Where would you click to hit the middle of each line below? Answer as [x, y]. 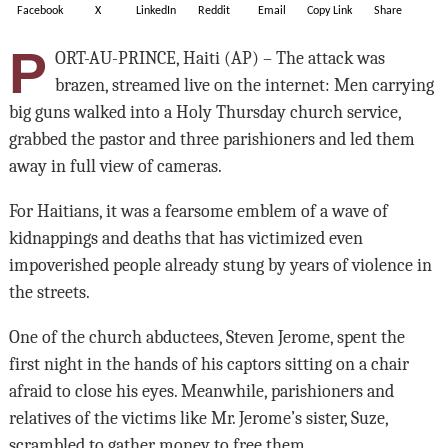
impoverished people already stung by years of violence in [220, 265]
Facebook [39, 10]
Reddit [213, 10]
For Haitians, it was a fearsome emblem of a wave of [198, 211]
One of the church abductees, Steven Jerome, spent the [206, 337]
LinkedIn [155, 10]
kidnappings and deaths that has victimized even [185, 238]
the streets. [49, 292]
